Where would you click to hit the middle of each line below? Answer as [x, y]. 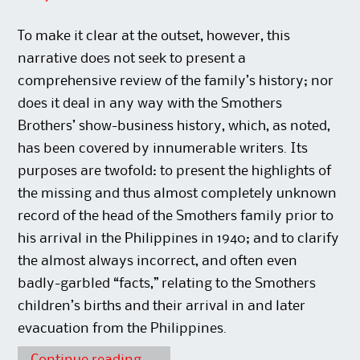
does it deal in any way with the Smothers [150, 103]
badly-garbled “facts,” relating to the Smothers [167, 283]
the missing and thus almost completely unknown [178, 193]
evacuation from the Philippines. [123, 328]
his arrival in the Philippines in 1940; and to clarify [179, 238]
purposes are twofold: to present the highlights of [175, 171]
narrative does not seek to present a [132, 58]
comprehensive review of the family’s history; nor [176, 81]
